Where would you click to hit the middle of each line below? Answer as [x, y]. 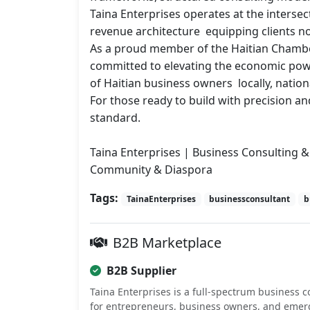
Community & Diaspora [151, 170]
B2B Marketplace [167, 243]
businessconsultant [250, 199]
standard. [115, 118]
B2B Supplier [142, 271]
